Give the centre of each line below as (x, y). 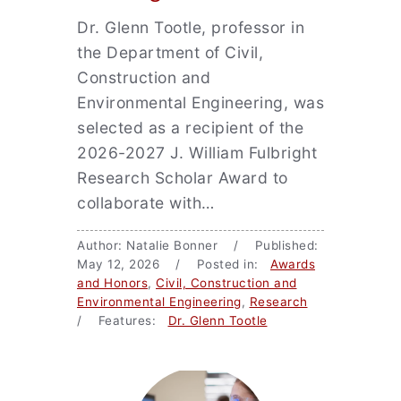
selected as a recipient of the (190, 128)
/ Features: (123, 320)
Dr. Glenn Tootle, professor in (191, 27)
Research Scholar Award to (183, 178)
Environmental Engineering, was (200, 102)
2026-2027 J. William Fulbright (197, 153)
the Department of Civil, (170, 52)
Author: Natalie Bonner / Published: (198, 245)
